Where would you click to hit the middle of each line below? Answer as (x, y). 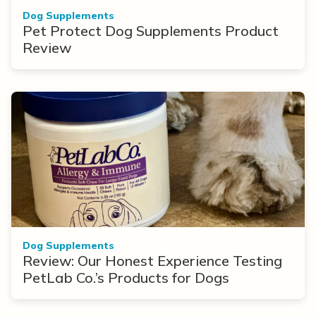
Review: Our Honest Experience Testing (152, 260)
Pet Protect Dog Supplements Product (151, 31)
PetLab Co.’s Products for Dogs (126, 277)
